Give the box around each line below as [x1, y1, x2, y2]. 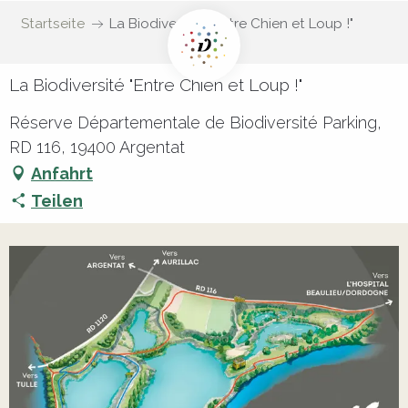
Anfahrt [31, 163, 93, 183]
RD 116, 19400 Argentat [9, 138, 185, 157]
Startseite [20, 15, 85, 32]
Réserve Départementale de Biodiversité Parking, [9, 113, 382, 132]
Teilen [31, 190, 83, 210]
